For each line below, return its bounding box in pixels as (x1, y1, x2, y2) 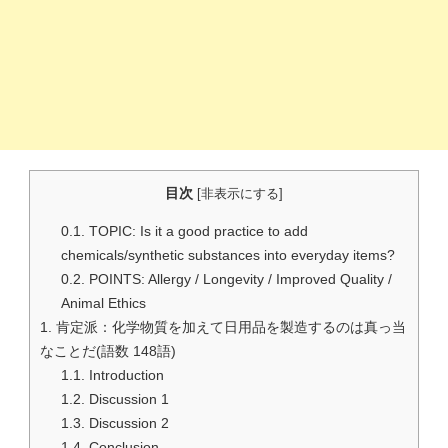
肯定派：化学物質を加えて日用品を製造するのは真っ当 (52, 318, 406, 335)
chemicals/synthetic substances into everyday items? (61, 246, 396, 263)
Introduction (85, 366, 165, 383)
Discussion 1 (85, 390, 170, 407)
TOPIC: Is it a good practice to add (85, 222, 309, 239)
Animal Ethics (61, 294, 151, 311)
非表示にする (201, 185, 279, 201)
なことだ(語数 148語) (40, 342, 176, 359)
